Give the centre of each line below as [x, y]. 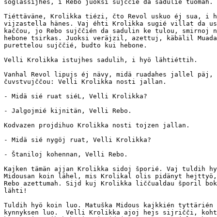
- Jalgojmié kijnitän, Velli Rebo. [68, 111]
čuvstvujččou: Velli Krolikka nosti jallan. [85, 82]
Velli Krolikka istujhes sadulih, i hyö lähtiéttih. [101, 60]
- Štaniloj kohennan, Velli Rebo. [70, 155]
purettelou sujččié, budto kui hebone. [76, 46]
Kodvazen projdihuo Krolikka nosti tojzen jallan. [97, 125]
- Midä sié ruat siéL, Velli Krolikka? [76, 96]
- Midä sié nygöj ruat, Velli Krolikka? [77, 140]
